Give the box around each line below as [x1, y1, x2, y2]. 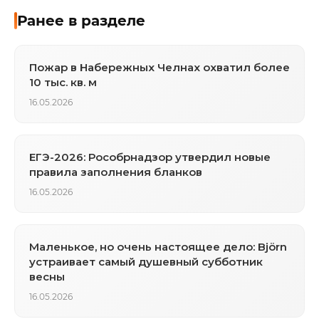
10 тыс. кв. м [29, 75, 97, 89]
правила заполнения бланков [29, 164, 202, 179]
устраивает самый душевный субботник [29, 254, 263, 268]
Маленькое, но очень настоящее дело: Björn [29, 239, 287, 253]
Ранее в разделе [17, 11, 145, 29]
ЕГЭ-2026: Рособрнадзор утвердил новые [29, 150, 271, 164]
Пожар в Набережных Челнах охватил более [29, 60, 290, 74]
